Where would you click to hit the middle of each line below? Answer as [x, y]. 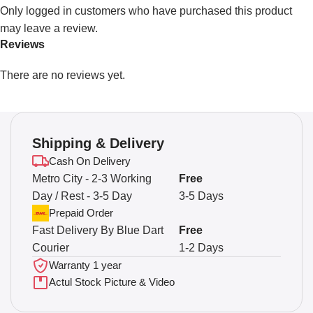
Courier [51, 248]
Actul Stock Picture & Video [112, 282]
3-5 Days [202, 196]
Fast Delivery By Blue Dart [98, 230]
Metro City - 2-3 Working [92, 179]
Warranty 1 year [85, 265]
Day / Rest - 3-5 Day [82, 196]
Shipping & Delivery [98, 143]
